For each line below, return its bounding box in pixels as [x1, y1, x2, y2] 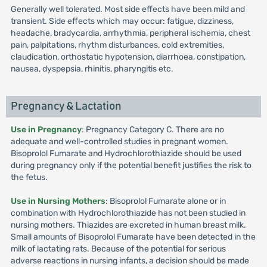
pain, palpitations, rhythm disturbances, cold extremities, [10, 40, 224, 50]
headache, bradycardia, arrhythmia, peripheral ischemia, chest [10, 28, 250, 38]
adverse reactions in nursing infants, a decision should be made [10, 256, 249, 266]
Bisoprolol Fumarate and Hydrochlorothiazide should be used [10, 148, 241, 159]
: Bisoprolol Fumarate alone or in [105, 196, 226, 206]
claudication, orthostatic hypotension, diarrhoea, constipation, [10, 52, 246, 62]
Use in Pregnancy [10, 125, 82, 135]
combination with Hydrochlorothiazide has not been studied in [10, 208, 246, 218]
